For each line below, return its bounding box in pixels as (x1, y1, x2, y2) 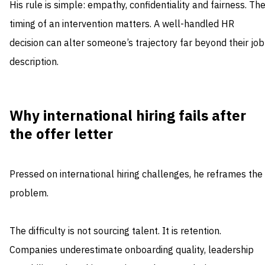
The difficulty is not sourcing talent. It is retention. (9, 224, 221, 239)
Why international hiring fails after (9, 105, 246, 127)
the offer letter (9, 124, 113, 146)
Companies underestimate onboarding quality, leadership (9, 243, 254, 258)
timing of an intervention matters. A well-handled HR (9, 17, 234, 32)
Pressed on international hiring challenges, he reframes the (9, 167, 263, 182)
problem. (9, 186, 49, 201)
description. (9, 55, 59, 70)
